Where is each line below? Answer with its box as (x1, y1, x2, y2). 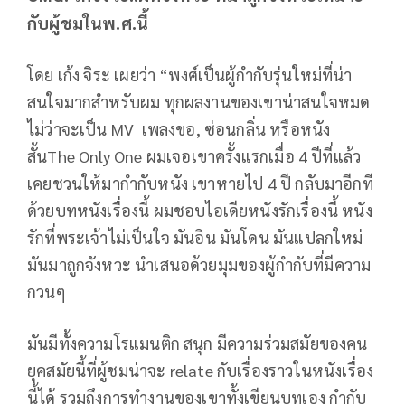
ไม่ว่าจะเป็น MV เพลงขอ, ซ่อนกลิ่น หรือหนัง (27, 118, 331, 140)
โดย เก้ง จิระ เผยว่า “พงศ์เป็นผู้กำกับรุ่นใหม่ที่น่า (27, 64, 353, 86)
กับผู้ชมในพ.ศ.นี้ (27, 12, 149, 34)
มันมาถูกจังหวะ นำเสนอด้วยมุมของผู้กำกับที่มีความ (27, 254, 372, 276)
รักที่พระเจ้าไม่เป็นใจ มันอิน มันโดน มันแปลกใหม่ (27, 227, 363, 249)
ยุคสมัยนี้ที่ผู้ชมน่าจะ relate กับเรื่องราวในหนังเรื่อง (27, 360, 374, 381)
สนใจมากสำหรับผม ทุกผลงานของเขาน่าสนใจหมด (27, 91, 371, 113)
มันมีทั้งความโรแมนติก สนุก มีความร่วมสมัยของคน (27, 333, 368, 354)
